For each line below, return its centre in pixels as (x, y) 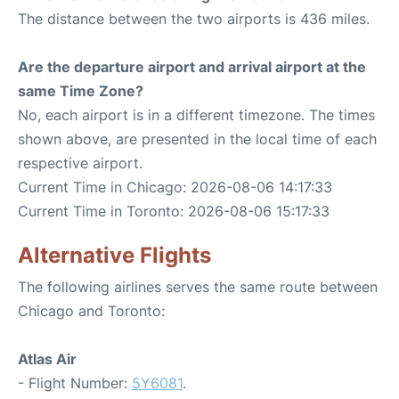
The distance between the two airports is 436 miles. (194, 19)
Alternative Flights (114, 255)
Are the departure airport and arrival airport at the (192, 67)
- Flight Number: (75, 383)
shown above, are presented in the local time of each (197, 139)
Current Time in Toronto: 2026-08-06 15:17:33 (174, 211)
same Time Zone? (81, 91)
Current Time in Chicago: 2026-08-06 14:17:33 (175, 187)
